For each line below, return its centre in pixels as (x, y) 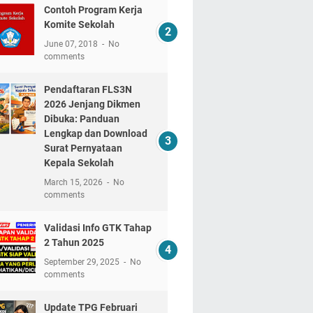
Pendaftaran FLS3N (88, 89)
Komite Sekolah (79, 24)
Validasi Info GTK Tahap (97, 228)
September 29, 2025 (82, 262)
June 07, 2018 (72, 44)
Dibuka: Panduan (81, 119)
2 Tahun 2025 (74, 242)
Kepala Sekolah (79, 163)
